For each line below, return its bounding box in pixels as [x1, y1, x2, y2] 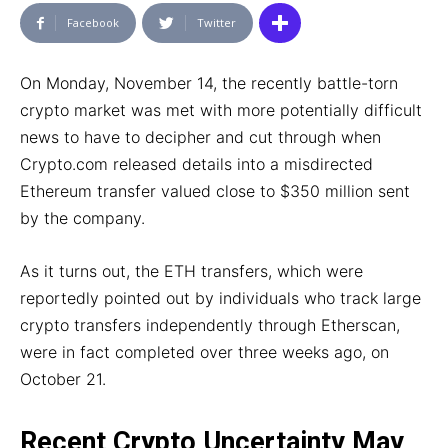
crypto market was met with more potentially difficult [20, 100, 422, 121]
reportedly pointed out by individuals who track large [20, 288, 421, 309]
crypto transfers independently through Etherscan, [20, 315, 400, 336]
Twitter [197, 15, 236, 31]
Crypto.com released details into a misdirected [20, 154, 373, 175]
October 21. [20, 369, 106, 390]
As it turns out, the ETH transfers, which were [20, 261, 363, 282]
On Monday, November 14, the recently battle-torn [20, 73, 398, 94]
